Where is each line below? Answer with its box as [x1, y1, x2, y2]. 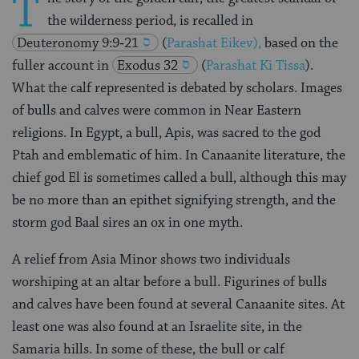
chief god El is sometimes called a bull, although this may [12, 168, 346, 187]
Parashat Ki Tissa [206, 56, 305, 75]
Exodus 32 [117, 56, 178, 75]
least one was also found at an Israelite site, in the [12, 317, 302, 336]
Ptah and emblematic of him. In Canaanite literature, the [12, 146, 345, 164]
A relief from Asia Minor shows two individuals [12, 250, 290, 268]
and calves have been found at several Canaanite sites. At [12, 295, 345, 313]
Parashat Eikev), [167, 34, 261, 52]
